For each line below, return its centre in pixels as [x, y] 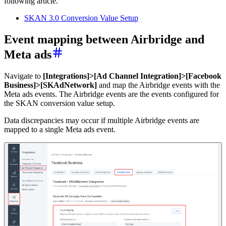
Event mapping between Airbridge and [104, 40]
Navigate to [23, 76]
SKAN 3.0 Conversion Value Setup [81, 18]
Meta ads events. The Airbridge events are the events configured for [111, 94]
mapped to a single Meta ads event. [60, 129]
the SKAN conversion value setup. [60, 103]
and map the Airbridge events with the [159, 85]
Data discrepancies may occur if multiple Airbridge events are [102, 120]
